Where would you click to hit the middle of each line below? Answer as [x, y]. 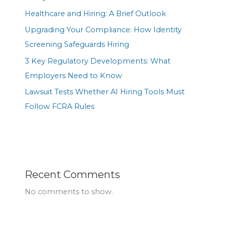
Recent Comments [73, 174]
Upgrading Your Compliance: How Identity [103, 30]
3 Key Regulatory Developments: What [98, 61]
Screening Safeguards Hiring [77, 45]
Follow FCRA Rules [60, 107]
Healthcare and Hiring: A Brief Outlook [96, 13]
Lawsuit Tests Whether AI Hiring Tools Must [105, 92]
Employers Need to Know [74, 75]
